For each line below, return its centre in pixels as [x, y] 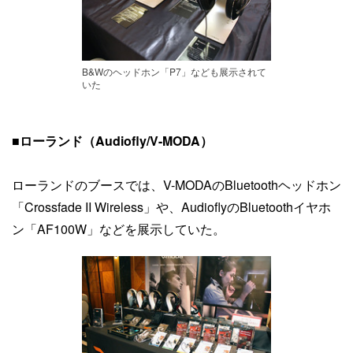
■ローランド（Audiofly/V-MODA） [112, 141]
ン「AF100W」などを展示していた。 [119, 229]
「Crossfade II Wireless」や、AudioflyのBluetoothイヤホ [171, 207]
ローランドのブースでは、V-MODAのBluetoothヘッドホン [176, 185]
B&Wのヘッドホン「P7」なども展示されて [174, 71]
